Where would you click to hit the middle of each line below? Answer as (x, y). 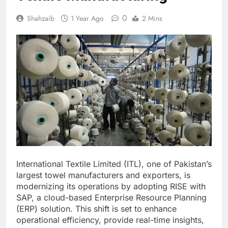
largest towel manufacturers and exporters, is (103, 175)
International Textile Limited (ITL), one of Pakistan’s (114, 164)
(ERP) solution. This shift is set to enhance (96, 209)
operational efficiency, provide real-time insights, (110, 220)
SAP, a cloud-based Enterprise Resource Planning (111, 198)
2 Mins (152, 18)
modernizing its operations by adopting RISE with (111, 187)
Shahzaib (41, 18)
